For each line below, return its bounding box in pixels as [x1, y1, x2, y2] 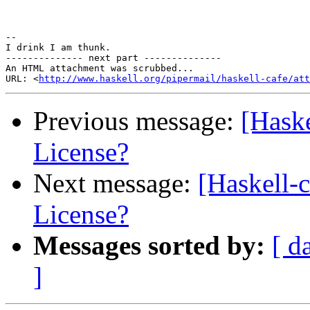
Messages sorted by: [33, 230, 265, 261]
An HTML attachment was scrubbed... [6, 63, 194, 74]
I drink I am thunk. [6, 42, 111, 53]
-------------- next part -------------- [6, 53, 221, 64]
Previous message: [33, 106, 241, 136]
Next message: [33, 168, 198, 199]
